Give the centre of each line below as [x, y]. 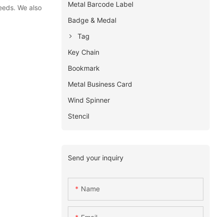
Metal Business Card [100, 84]
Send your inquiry [96, 157]
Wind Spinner [89, 100]
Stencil [79, 116]
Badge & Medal [92, 20]
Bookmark [84, 68]
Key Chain [84, 52]
